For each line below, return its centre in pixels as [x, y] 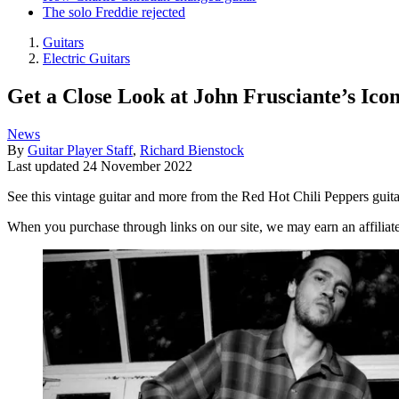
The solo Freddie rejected [114, 12]
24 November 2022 [138, 166]
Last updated [45, 166]
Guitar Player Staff [80, 150]
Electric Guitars [86, 58]
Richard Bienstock [192, 150]
